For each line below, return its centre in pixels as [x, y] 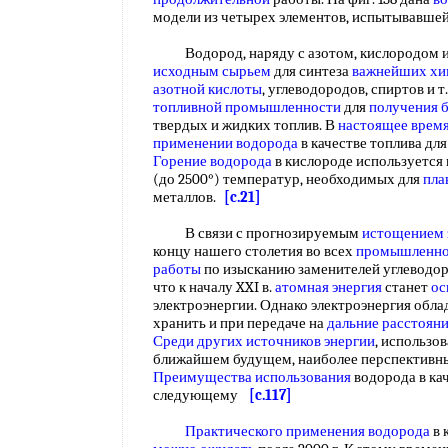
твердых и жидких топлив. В [245, 125]
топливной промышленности [247, 107]
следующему [201, 395]
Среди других [198, 341]
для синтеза [311, 71]
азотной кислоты [207, 89]
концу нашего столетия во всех [254, 251]
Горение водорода [212, 161]
